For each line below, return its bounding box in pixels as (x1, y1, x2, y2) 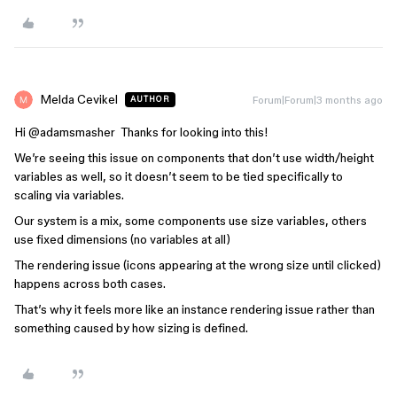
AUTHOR (130, 95, 170, 105)
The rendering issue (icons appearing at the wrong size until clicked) (14, 258, 381, 273)
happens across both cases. (14, 276, 166, 292)
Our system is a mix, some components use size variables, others (14, 214, 367, 229)
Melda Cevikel (40, 92, 118, 107)
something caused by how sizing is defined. (14, 321, 248, 336)
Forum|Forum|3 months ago (253, 94, 383, 106)
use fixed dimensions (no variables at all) (14, 232, 230, 247)
